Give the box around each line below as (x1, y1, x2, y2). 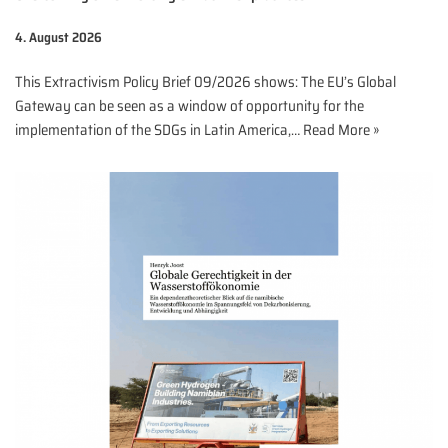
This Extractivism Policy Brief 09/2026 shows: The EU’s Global (15, 70, 396, 95)
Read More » (303, 118, 379, 143)
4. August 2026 (15, 27, 102, 49)
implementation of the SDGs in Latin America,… (15, 118, 303, 143)
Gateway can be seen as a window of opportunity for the (15, 94, 364, 119)
